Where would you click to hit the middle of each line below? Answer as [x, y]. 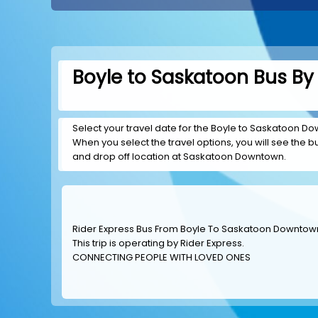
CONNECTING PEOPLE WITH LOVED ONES [161, 257]
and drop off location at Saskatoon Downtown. [179, 157]
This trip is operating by [126, 243]
